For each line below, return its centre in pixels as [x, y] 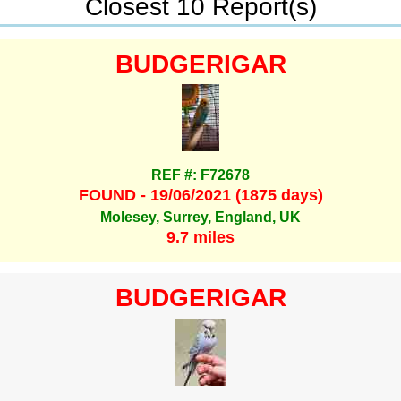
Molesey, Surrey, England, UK [200, 217]
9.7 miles [200, 237]
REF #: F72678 [200, 175]
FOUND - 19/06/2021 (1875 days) [200, 196]
